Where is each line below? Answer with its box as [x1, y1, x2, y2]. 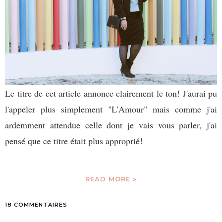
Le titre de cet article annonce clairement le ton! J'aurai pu [5, 87, 217, 100]
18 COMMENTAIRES [5, 201, 67, 209]
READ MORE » [85, 175, 137, 183]
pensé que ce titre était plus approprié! [5, 135, 143, 147]
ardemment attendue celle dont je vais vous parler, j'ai [5, 119, 217, 131]
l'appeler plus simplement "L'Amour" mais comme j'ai [5, 103, 217, 115]
